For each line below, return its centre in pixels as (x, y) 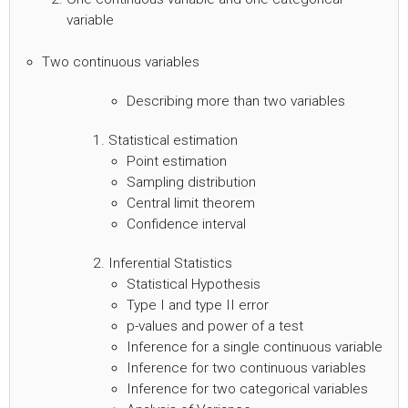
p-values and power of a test (215, 326)
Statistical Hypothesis (194, 284)
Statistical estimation (173, 140)
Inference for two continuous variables (246, 367)
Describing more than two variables (236, 101)
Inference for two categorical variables (247, 388)
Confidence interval (186, 224)
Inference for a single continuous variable (255, 347)
